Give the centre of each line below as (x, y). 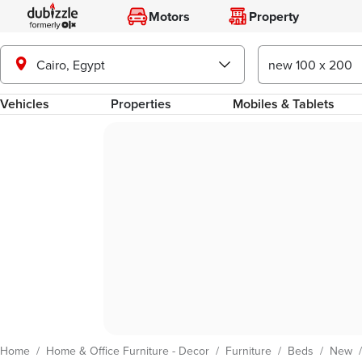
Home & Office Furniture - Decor (128, 351)
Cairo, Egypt (71, 64)
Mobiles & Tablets (284, 104)
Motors (169, 16)
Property (274, 16)
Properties (141, 104)
